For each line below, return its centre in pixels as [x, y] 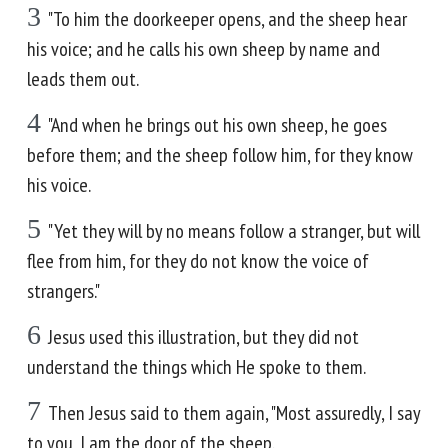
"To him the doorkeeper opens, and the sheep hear [227, 19]
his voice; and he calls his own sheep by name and [203, 49]
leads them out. [83, 79]
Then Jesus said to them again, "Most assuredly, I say [234, 413]
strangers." [63, 291]
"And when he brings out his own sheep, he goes [217, 125]
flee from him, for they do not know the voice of [198, 261]
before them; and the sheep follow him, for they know [220, 155]
